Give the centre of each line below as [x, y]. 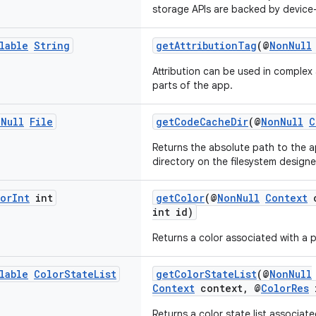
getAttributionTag [206, 45]
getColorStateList [206, 274]
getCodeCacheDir [202, 122]
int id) [173, 212]
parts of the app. [193, 85]
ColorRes [285, 288]
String [52, 45]
